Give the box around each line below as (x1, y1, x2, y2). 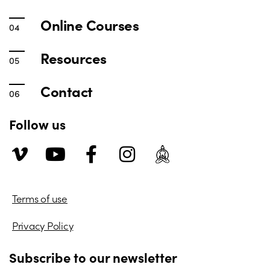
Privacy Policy (12, 218, 74, 233)
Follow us (9, 114, 66, 133)
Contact (40, 80, 93, 101)
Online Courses (40, 14, 139, 34)
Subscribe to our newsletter (9, 247, 177, 266)
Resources (40, 47, 107, 67)
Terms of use (12, 190, 67, 206)
